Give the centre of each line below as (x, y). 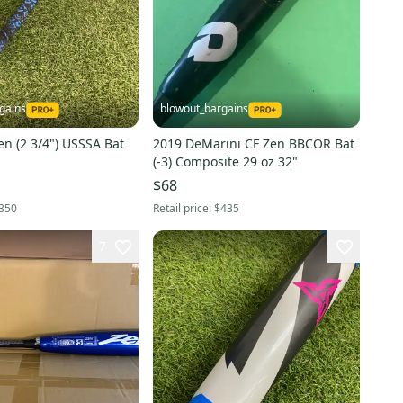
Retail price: (183, 208)
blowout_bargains (204, 108)
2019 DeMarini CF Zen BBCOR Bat (253, 143)
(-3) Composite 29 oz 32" (225, 161)
